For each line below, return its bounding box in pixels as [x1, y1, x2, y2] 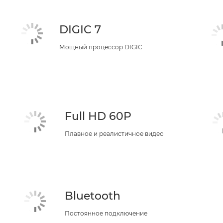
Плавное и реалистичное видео [64, 130, 164, 137]
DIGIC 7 [59, 23, 102, 36]
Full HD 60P [64, 110, 131, 123]
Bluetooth [64, 189, 120, 203]
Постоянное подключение [64, 210, 147, 217]
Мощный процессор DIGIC [59, 43, 143, 51]
